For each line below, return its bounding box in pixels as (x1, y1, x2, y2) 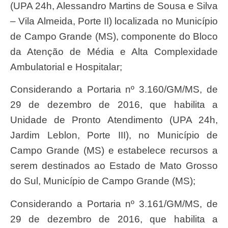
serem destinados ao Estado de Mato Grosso (10, 160, 218, 172)
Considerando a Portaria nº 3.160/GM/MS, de (10, 84, 17, 95)
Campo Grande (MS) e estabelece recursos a (10, 145, 218, 156)
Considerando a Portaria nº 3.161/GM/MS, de (10, 198, 17, 209)
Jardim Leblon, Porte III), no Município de (10, 130, 218, 141)
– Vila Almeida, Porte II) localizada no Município (10, 16, 218, 27)
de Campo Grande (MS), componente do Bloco (10, 31, 218, 42)
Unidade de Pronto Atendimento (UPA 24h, (10, 115, 218, 126)
